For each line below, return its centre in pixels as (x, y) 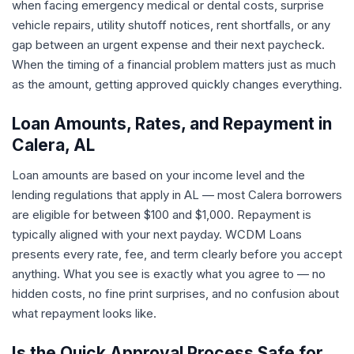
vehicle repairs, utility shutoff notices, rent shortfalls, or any (171, 25)
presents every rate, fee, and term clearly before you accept (177, 254)
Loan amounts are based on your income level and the (158, 175)
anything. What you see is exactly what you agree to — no (169, 274)
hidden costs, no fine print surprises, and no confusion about (175, 294)
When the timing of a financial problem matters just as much (174, 64)
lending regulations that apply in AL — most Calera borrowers (177, 195)
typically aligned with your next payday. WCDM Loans (157, 234)
